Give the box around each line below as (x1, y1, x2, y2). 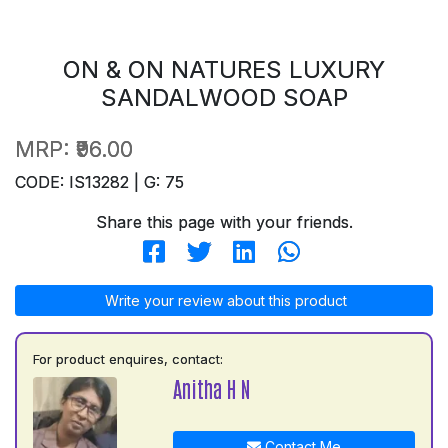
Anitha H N (172, 374, 250, 402)
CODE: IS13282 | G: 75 (15, 171, 184, 192)
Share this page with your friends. (95, 211, 353, 232)
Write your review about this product (101, 291, 347, 309)
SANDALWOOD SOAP (100, 82, 348, 112)
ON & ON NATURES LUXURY (63, 54, 385, 84)
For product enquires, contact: (33, 350, 223, 367)
